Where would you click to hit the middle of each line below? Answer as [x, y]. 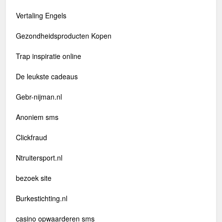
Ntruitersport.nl [39, 158]
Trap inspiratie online [49, 56]
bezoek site [34, 178]
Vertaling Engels [41, 15]
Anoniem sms [37, 117]
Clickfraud [31, 137]
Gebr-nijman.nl [39, 97]
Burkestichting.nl [42, 198]
